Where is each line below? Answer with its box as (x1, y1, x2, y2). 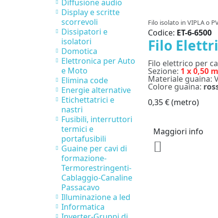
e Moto (61, 65, 88, 76)
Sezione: (148, 65, 181, 76)
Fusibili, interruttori (61, 114, 132, 125)
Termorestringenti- (61, 163, 131, 174)
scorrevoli (61, 17, 98, 28)
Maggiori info (153, 126, 203, 137)
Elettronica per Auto (61, 55, 135, 67)
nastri (61, 104, 83, 115)
